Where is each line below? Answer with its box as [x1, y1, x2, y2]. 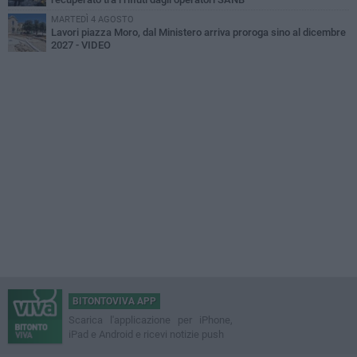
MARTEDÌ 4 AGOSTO [51, 14, 134, 25]
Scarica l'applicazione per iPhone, [69, 314, 233, 327]
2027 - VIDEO [51, 39, 111, 52]
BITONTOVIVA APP [73, 296, 156, 308]
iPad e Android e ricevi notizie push [69, 328, 224, 341]
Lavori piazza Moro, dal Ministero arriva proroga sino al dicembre [51, 26, 346, 39]
